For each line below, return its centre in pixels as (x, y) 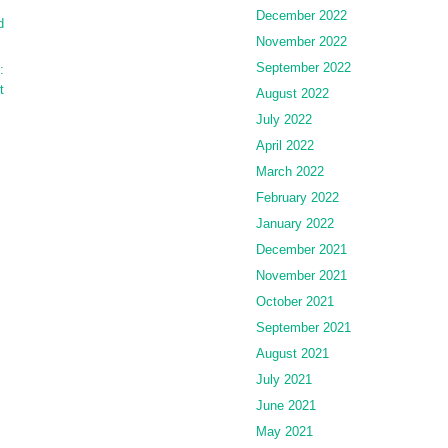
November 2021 (301, 276)
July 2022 (284, 120)
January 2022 (295, 224)
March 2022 (290, 172)
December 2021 (301, 250)
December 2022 (301, 16)
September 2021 (303, 328)
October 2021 (295, 302)
